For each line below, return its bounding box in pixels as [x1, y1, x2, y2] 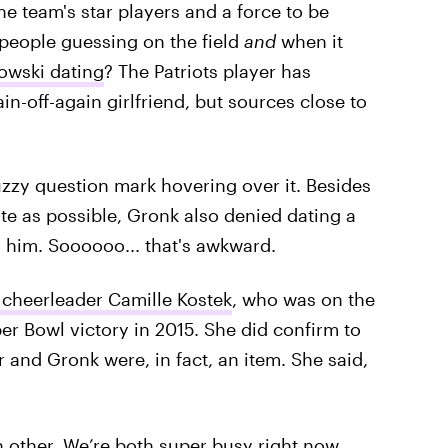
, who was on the [231, 288, 375, 310]
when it [275, 30, 343, 52]
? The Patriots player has [103, 60, 311, 82]
